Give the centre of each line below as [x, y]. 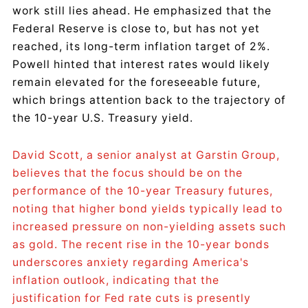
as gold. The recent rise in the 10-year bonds [141, 244]
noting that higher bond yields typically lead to [147, 208]
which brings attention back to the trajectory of [149, 100]
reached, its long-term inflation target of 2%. [141, 46]
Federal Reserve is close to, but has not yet [136, 28]
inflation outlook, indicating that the [116, 280]
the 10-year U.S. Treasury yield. [103, 118]
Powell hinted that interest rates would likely [141, 64]
